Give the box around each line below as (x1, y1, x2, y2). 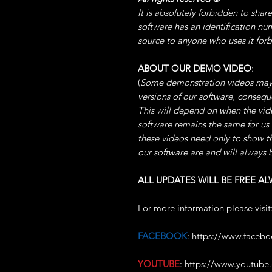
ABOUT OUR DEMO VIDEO (138, 63, 251, 74)
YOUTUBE (138, 258, 180, 270)
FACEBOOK (138, 230, 187, 242)
